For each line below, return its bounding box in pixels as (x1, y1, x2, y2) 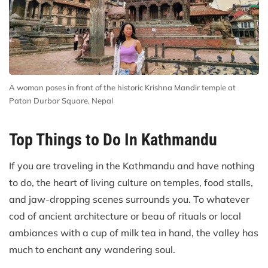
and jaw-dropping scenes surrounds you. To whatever (9, 193, 249, 206)
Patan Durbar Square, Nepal (9, 96, 113, 106)
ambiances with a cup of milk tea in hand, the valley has (9, 227, 258, 239)
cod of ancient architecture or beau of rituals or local (9, 210, 241, 223)
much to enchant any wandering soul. (9, 243, 175, 256)
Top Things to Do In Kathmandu (9, 130, 217, 150)
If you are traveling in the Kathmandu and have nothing (9, 160, 255, 172)
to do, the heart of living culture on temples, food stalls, (9, 176, 253, 189)
